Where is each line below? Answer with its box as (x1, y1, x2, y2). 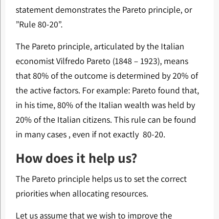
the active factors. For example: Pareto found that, (15, 85, 199, 96)
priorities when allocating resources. (15, 188, 148, 199)
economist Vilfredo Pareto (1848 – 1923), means (15, 55, 188, 66)
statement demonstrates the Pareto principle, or (15, 4, 192, 15)
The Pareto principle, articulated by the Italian (15, 41, 184, 52)
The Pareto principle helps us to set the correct (15, 173, 187, 184)
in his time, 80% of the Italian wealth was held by (15, 99, 195, 110)
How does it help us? (15, 149, 137, 167)
